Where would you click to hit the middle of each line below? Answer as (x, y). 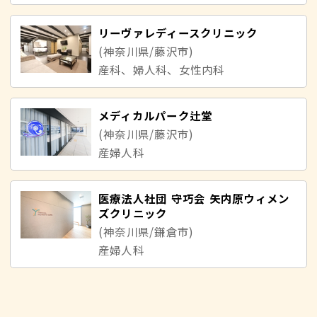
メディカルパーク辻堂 (156, 116)
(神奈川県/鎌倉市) (146, 232)
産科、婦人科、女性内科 (162, 70)
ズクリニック (133, 213)
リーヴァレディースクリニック (178, 33)
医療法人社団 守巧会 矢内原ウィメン (194, 198)
